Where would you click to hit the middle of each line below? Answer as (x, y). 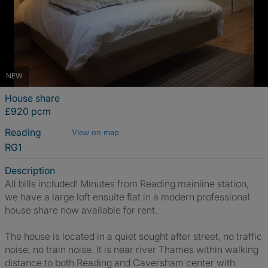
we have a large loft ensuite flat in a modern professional (127, 197)
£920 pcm (28, 111)
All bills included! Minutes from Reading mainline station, (127, 184)
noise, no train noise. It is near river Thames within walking (132, 249)
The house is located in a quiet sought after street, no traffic (133, 236)
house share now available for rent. (81, 210)
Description (30, 170)
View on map (95, 132)
